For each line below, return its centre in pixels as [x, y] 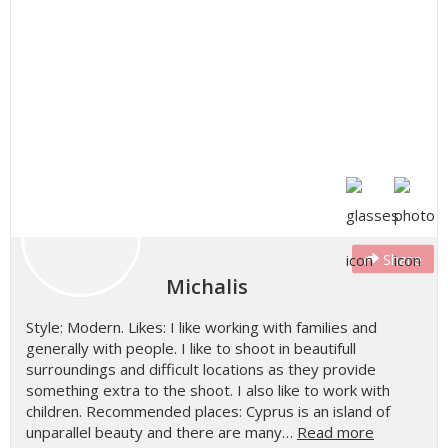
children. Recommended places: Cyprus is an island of [208, 411]
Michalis [207, 286]
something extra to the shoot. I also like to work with [208, 390]
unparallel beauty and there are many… [161, 432]
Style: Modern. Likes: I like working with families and [201, 327]
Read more [335, 432]
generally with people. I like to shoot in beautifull [191, 348]
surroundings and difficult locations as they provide [201, 369]
